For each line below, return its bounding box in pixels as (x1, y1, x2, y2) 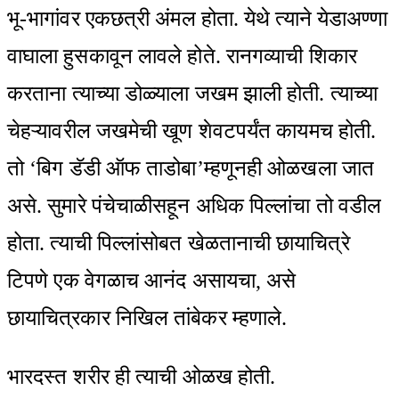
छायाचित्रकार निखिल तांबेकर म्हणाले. (7, 305, 288, 330)
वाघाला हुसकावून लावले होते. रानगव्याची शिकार (7, 44, 357, 68)
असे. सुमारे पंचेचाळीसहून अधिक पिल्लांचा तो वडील (7, 193, 381, 217)
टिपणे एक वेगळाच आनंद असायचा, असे (7, 268, 297, 292)
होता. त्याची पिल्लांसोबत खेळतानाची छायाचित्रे (7, 231, 350, 255)
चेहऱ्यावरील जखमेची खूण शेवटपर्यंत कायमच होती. (7, 118, 377, 142)
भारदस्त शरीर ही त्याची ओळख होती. (7, 364, 276, 388)
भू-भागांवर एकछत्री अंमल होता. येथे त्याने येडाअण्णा (7, 6, 388, 30)
